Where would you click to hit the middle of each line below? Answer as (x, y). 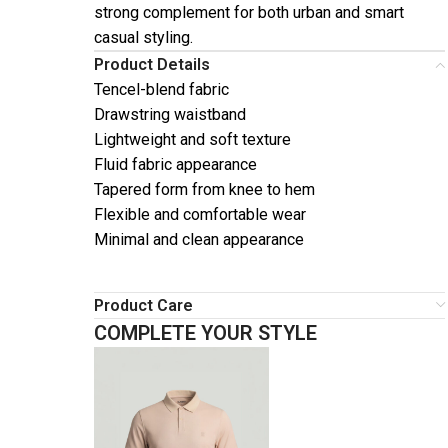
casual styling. (143, 38)
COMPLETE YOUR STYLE (205, 333)
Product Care (143, 306)
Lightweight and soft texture (192, 140)
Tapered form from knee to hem (204, 190)
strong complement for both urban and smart (249, 13)
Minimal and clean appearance (199, 240)
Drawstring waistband (170, 115)
